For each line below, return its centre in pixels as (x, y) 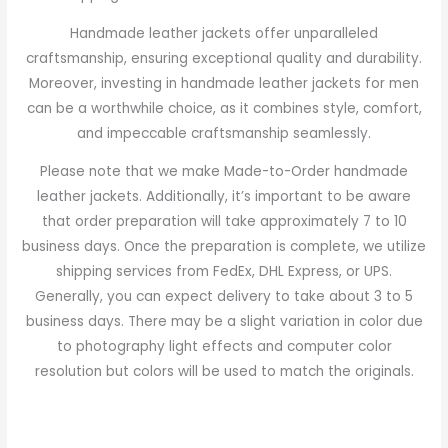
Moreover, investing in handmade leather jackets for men (224, 83)
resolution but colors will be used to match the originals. (224, 372)
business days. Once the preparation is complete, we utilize (224, 247)
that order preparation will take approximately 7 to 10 (224, 222)
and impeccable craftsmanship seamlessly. (224, 133)
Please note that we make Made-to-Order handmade (224, 172)
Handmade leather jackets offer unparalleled (224, 33)
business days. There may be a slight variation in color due (224, 322)
